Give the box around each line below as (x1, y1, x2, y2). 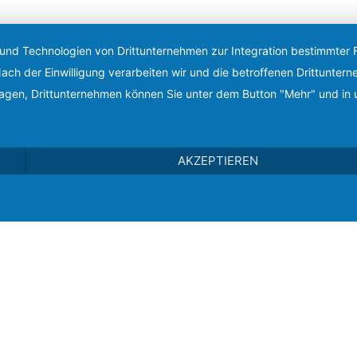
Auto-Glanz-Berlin (128, 309, 229, 323)
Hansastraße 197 (131, 331, 226, 344)
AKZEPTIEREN (178, 153, 259, 168)
